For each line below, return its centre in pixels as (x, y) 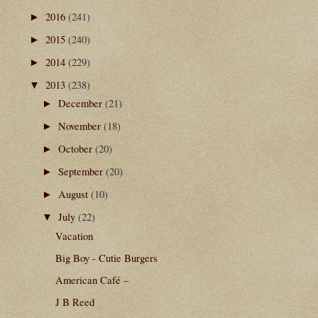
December (81, 103)
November (81, 126)
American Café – (92, 279)
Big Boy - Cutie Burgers (106, 257)
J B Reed (75, 301)
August (74, 194)
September (82, 171)
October (76, 149)
